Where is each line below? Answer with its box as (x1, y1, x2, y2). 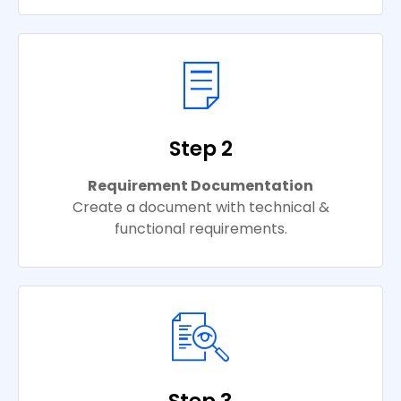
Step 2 (168, 134, 233, 164)
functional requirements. (114, 218, 287, 240)
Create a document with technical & (72, 197, 329, 218)
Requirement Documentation (88, 175, 313, 197)
